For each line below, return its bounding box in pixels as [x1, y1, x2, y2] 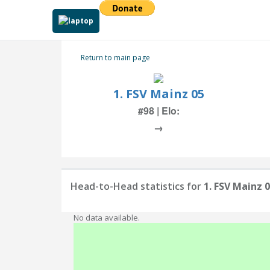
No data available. [74, 212, 140, 223]
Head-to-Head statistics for [71, 180, 204, 193]
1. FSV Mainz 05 [113, 86, 204, 102]
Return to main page [81, 52, 150, 63]
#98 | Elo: [137, 104, 180, 118]
